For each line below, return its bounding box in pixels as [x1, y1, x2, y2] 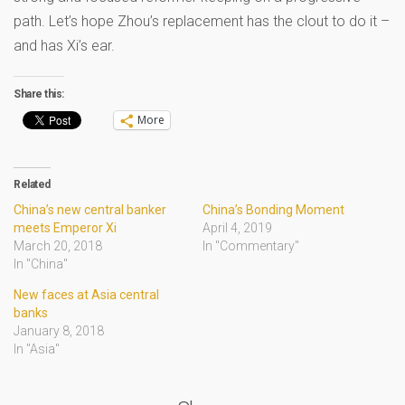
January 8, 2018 [14, 323, 104, 338]
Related [14, 177, 51, 191]
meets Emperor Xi [14, 220, 117, 235]
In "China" [14, 256, 68, 271]
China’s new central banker [14, 202, 166, 217]
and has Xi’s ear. [14, 36, 115, 54]
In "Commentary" [202, 238, 299, 253]
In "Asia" [14, 341, 60, 356]
